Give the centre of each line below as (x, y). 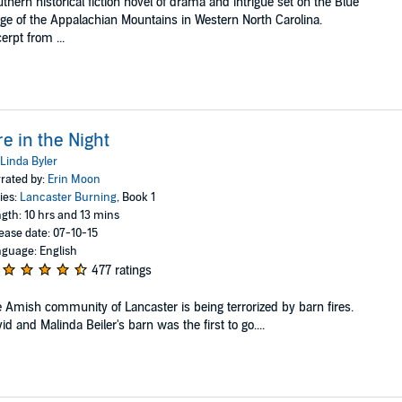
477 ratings (121, 270)
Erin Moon (74, 179)
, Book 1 (135, 197)
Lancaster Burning (68, 197)
